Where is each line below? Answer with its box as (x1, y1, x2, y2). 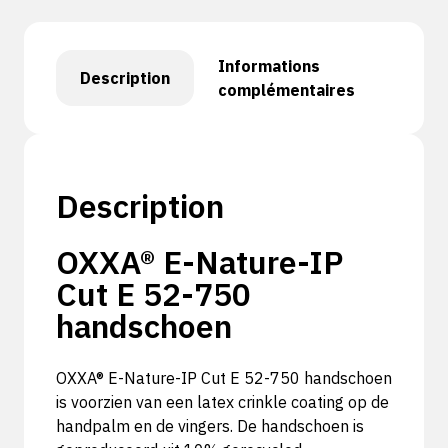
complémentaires (218, 80, 355, 100)
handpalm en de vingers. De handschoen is (56, 416, 364, 436)
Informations (218, 56, 320, 76)
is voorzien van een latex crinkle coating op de (56, 392, 389, 412)
